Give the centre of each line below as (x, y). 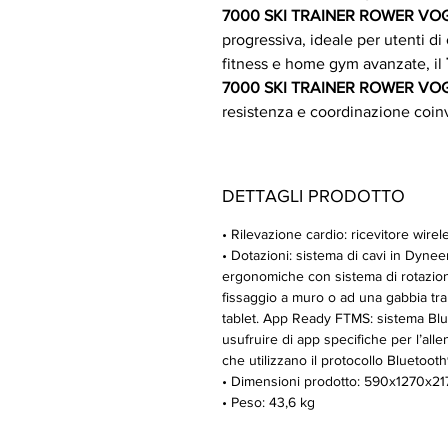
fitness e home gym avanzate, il (334, 63)
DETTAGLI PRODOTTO (313, 196)
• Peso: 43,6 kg (268, 402)
